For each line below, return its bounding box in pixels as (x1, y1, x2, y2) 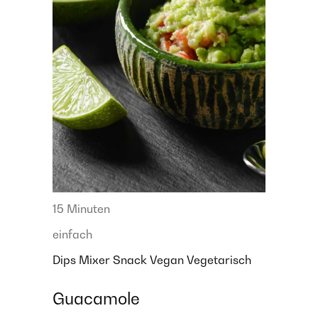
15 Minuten (53, 201, 110, 216)
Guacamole (53, 288, 140, 308)
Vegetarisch (187, 252, 251, 267)
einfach (53, 226, 92, 241)
